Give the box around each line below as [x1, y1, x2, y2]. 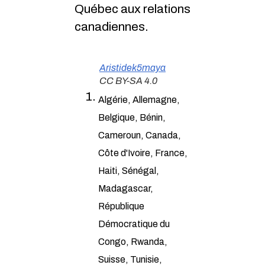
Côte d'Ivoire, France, [98, 147, 188, 158]
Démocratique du [98, 218, 170, 229]
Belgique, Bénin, [98, 112, 166, 122]
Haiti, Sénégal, [98, 165, 159, 176]
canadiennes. [75, 20, 148, 33]
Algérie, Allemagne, [98, 94, 180, 105]
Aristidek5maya [99, 62, 166, 73]
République [98, 201, 144, 211]
